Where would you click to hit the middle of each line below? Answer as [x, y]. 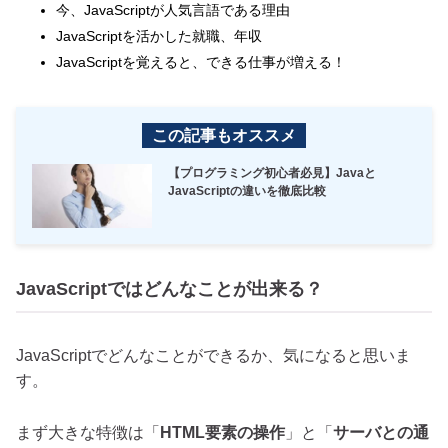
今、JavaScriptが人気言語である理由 [173, 10]
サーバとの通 [381, 433]
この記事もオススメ [224, 136]
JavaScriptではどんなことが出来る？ [169, 289]
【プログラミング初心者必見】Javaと [272, 173]
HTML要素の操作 [222, 433]
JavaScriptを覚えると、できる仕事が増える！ [201, 62]
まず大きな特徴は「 [88, 433]
